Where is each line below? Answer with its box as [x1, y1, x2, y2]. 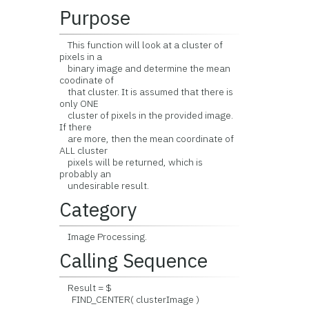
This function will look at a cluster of [59, 39, 223, 51]
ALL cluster [59, 144, 108, 157]
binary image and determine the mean [59, 62, 231, 74]
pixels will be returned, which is [59, 156, 203, 168]
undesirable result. [59, 179, 150, 192]
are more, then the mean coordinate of [59, 132, 235, 145]
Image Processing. [59, 230, 148, 243]
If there [59, 121, 92, 133]
